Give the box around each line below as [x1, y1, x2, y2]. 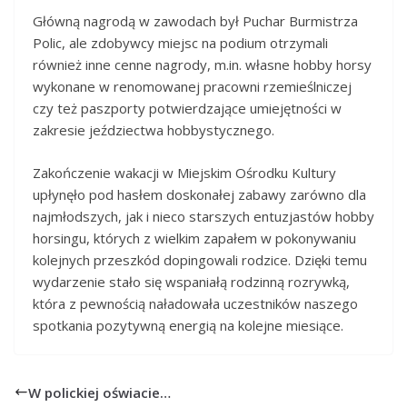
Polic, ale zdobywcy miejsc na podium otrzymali [33, 34, 328, 53]
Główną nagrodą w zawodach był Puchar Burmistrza [33, 12, 358, 31]
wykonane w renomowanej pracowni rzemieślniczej [33, 77, 352, 96]
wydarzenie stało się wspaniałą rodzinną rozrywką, [33, 272, 350, 291]
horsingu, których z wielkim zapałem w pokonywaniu [33, 228, 356, 247]
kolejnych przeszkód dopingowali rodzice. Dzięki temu [33, 250, 367, 269]
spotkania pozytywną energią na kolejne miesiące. [33, 315, 343, 334]
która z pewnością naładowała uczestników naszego [33, 293, 358, 313]
